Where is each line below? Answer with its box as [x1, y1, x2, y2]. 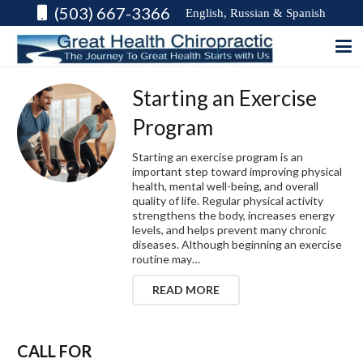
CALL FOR [17, 340, 92, 361]
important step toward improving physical [132, 164, 343, 178]
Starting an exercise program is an [132, 149, 304, 164]
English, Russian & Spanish [186, 6, 327, 19]
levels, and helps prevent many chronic [132, 222, 327, 237]
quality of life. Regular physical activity [132, 193, 324, 207]
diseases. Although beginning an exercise [132, 237, 343, 251]
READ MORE [152, 282, 220, 297]
